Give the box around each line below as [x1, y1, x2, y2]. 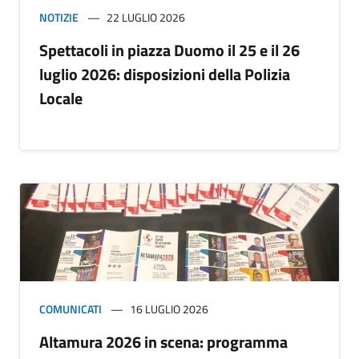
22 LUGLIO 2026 [107, 8, 185, 26]
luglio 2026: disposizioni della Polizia [39, 61, 290, 87]
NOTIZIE [39, 8, 79, 26]
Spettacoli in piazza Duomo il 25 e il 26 [39, 37, 300, 63]
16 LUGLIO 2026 [130, 300, 208, 317]
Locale [39, 85, 83, 111]
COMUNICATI [39, 300, 102, 317]
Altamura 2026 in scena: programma [39, 329, 288, 354]
